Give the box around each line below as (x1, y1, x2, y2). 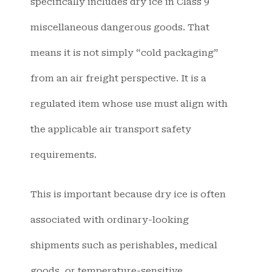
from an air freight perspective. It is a (30, 73, 206, 84)
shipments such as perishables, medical (30, 239, 217, 251)
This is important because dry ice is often (30, 188, 226, 200)
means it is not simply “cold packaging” (30, 47, 218, 59)
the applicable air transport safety (30, 124, 191, 135)
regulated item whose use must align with (30, 98, 228, 110)
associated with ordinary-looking (30, 214, 189, 225)
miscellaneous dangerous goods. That (30, 22, 209, 33)
